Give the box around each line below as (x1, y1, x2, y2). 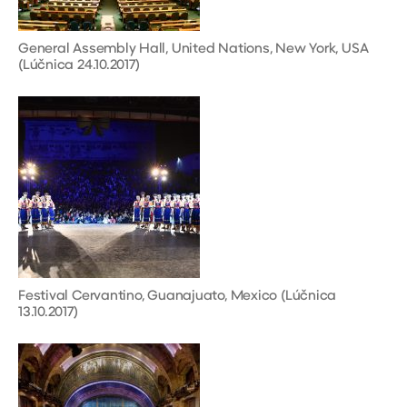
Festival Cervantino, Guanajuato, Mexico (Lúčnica (18, 289, 337, 303)
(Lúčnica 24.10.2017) (18, 58, 140, 73)
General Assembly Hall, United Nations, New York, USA (18, 42, 369, 56)
